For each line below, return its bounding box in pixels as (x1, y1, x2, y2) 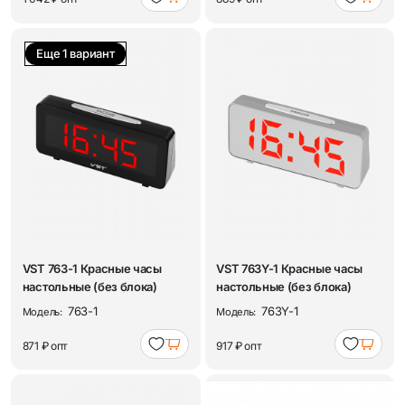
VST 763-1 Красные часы (22, 260, 162, 276)
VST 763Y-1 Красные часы (216, 260, 363, 276)
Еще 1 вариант (36, 45, 115, 61)
